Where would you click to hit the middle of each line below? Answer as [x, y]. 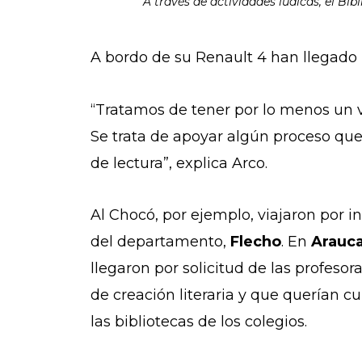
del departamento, [160, 242]
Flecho [256, 242]
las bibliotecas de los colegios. [205, 322]
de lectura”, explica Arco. [181, 163]
